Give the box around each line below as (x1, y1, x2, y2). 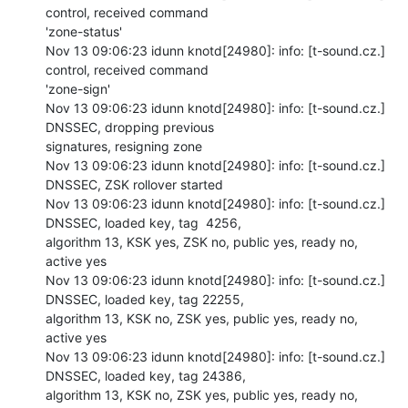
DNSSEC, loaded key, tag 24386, (46, 367, 246, 383)
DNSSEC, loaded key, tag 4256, (46, 214, 241, 230)
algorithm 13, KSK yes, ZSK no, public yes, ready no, (46, 233, 358, 250)
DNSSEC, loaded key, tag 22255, (46, 291, 244, 307)
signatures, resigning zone (46, 138, 202, 154)
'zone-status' (46, 23, 122, 39)
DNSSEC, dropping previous (46, 118, 214, 135)
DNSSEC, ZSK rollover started (46, 176, 223, 192)
